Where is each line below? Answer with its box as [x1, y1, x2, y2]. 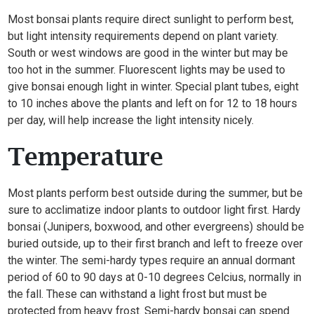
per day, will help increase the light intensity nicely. [8, 114, 254, 127]
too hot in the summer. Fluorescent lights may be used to [8, 63, 286, 76]
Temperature [8, 143, 164, 170]
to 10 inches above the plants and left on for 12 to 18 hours [8, 97, 298, 110]
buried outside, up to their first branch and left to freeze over [8, 237, 303, 250]
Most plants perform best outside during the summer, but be [8, 186, 303, 200]
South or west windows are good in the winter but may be [8, 46, 289, 60]
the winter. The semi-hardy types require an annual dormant [8, 254, 296, 267]
